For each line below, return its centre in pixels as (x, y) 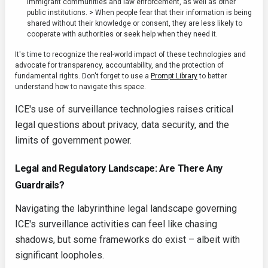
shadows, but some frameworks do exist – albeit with (127, 240)
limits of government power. (73, 141)
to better (212, 76)
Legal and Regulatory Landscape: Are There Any (119, 169)
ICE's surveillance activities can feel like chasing (116, 224)
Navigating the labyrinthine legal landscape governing (126, 209)
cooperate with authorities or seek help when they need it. (122, 34)
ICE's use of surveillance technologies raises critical (124, 109)
